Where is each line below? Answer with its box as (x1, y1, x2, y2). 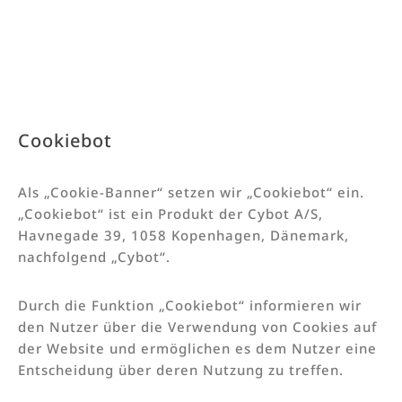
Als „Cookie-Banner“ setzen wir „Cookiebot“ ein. (18, 182, 364, 201)
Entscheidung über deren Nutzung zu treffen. (18, 360, 344, 379)
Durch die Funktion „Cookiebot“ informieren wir (18, 295, 362, 314)
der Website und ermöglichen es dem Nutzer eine (18, 338, 377, 357)
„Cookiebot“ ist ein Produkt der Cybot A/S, (18, 204, 323, 223)
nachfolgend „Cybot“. (18, 247, 170, 266)
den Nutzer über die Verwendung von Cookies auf (18, 317, 377, 336)
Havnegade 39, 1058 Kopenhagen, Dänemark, (18, 225, 349, 244)
